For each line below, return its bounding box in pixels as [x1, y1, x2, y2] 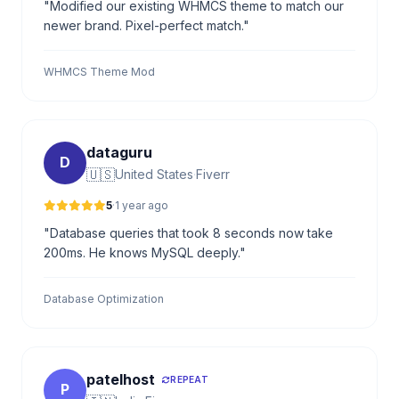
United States [115, 166, 193, 182]
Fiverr [196, 166, 230, 182]
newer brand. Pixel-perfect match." [44, 17, 249, 33]
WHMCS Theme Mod [44, 64, 155, 78]
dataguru [86, 142, 152, 161]
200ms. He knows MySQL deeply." [44, 244, 246, 260]
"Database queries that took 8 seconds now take [44, 224, 333, 240]
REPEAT [170, 374, 208, 385]
